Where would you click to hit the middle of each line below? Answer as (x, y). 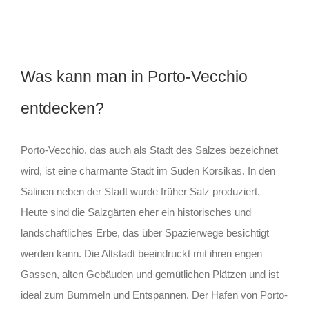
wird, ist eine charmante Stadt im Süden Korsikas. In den (148, 171)
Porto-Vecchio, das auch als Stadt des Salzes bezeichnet (149, 150)
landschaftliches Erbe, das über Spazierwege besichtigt (144, 233)
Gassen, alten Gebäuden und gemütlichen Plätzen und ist (149, 275)
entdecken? (62, 109)
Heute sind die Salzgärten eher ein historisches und (136, 212)
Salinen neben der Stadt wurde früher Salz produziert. (140, 192)
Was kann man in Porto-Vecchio (134, 77)
